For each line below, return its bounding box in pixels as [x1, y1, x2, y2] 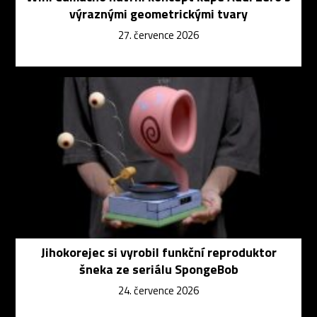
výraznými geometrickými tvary [69, 4, 248, 23]
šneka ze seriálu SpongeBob [79, 259, 238, 279]
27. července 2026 [118, 26, 199, 43]
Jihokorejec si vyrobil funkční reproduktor [40, 242, 277, 262]
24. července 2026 [118, 282, 199, 299]
